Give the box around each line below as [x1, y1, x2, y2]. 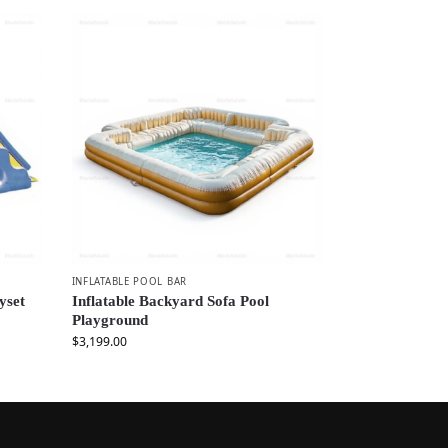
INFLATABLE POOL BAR [71, 275, 187, 289]
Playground [71, 311, 148, 328]
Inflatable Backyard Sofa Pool [71, 292, 269, 309]
